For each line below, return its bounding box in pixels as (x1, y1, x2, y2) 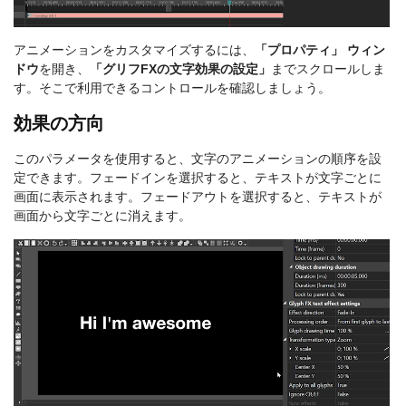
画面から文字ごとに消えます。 (14, 208, 191, 224)
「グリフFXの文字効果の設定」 (90, 62, 271, 77)
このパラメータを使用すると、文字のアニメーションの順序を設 (14, 151, 382, 167)
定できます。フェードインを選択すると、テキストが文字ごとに (14, 170, 382, 186)
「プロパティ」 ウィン (255, 43, 385, 58)
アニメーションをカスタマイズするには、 (14, 43, 255, 58)
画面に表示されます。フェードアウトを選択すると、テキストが (14, 189, 382, 205)
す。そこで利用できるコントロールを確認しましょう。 (14, 81, 331, 96)
